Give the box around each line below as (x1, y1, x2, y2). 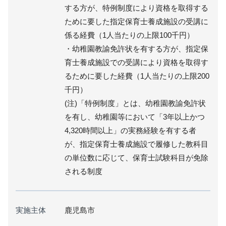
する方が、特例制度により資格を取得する (64, 3, 208, 12)
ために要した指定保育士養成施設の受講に (64, 17, 208, 26)
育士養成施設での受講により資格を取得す (64, 58, 208, 67)
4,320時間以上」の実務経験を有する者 (64, 126, 196, 135)
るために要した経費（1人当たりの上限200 (64, 71, 209, 80)
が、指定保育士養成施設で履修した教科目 (64, 139, 208, 148)
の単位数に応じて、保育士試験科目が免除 (64, 153, 208, 162)
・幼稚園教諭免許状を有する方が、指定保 (64, 44, 208, 53)
